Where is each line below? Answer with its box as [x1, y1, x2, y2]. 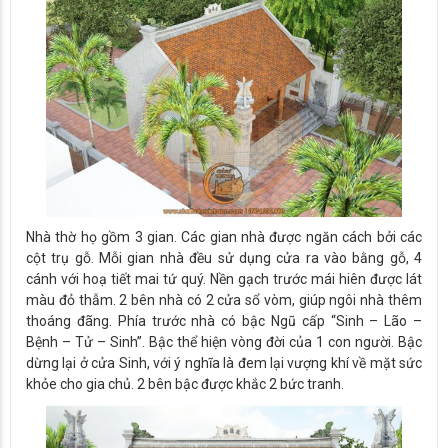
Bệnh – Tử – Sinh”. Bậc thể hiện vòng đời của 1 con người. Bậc [26, 333, 422, 350]
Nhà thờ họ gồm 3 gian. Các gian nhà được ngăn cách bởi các [26, 228, 422, 245]
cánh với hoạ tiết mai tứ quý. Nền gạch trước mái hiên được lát [26, 270, 422, 287]
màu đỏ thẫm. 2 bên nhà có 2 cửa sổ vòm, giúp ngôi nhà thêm [26, 291, 422, 308]
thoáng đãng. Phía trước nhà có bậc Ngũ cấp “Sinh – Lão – [26, 312, 422, 329]
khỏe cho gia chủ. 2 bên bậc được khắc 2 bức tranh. [26, 375, 344, 392]
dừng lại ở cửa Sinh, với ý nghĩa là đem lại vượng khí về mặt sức [26, 354, 422, 371]
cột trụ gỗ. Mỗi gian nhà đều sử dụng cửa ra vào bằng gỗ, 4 [26, 249, 422, 266]
